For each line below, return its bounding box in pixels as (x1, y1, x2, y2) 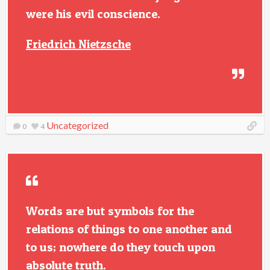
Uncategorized (46, 119, 108, 131)
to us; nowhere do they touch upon (26, 240, 215, 254)
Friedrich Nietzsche (26, 37, 131, 51)
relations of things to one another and (26, 222, 232, 236)
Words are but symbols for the (26, 204, 194, 218)
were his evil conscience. (26, 7, 160, 21)
